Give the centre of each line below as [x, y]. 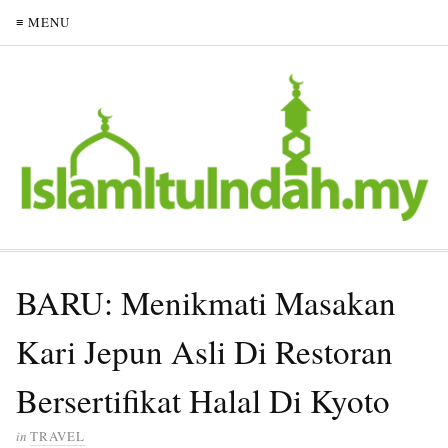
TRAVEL [57, 435]
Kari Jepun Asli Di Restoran [204, 350]
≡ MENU [43, 22]
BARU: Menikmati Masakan [206, 301]
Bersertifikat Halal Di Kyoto [203, 399]
